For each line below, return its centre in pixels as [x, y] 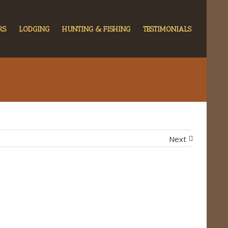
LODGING [34, 29]
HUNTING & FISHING [96, 29]
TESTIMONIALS [167, 29]
